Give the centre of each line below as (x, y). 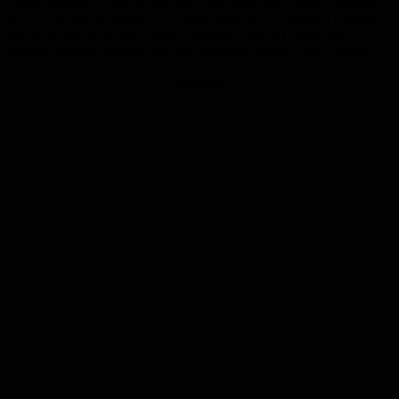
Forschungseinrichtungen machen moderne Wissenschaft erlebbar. (192, 53)
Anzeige (199, 83)
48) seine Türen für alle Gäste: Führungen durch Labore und (177, 37)
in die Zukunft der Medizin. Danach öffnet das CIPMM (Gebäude (192, 20)
